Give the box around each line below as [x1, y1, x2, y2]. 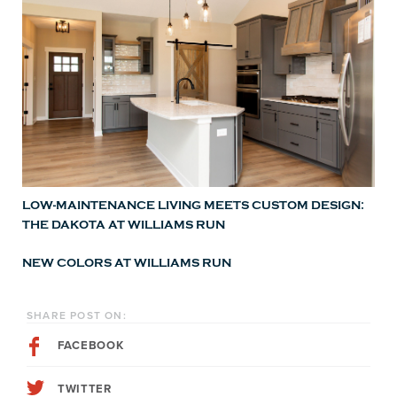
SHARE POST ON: [27, 309, 127, 323]
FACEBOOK [58, 339, 124, 354]
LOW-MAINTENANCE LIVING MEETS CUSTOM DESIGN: [22, 198, 364, 213]
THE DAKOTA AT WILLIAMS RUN [22, 218, 225, 232]
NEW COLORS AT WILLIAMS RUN [22, 256, 231, 270]
